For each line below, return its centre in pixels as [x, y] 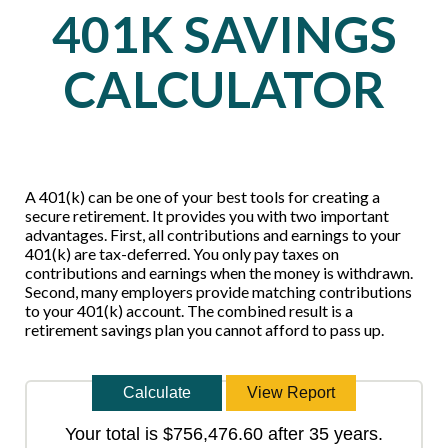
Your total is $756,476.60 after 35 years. [224, 434]
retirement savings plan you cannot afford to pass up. [204, 330]
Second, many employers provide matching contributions [218, 292]
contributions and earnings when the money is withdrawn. [219, 273]
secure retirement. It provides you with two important [207, 216]
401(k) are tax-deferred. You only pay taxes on [182, 254]
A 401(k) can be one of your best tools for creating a [202, 197]
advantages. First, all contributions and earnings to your [213, 235]
